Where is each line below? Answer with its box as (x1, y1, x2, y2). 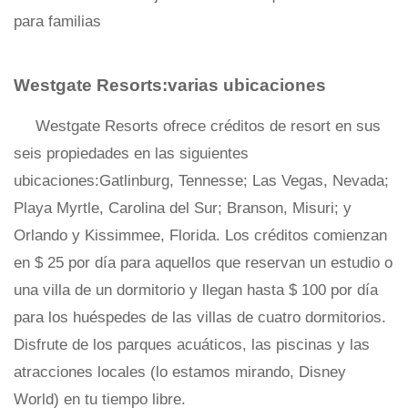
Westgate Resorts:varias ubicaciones (14, 76, 326, 95)
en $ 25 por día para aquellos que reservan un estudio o (14, 254, 393, 271)
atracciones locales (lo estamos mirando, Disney (14, 363, 346, 381)
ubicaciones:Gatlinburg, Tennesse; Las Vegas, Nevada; (14, 172, 389, 189)
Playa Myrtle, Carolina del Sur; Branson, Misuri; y (14, 199, 352, 217)
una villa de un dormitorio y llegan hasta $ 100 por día (14, 281, 378, 299)
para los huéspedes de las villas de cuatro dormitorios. (14, 309, 386, 326)
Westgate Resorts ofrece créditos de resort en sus (36, 117, 381, 135)
